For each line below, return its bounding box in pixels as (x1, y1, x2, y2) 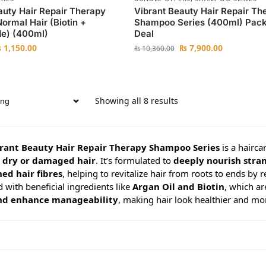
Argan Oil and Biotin (132, 180, 224, 193)
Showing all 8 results (94, 95, 178, 107)
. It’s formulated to (95, 154, 173, 167)
